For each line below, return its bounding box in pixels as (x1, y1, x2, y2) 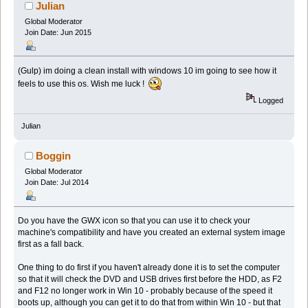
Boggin (36, 150, 71, 162)
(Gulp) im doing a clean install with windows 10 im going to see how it (18, 65, 277, 76)
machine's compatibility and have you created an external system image (18, 228, 286, 238)
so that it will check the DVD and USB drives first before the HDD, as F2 (18, 274, 283, 285)
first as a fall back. (18, 239, 85, 250)
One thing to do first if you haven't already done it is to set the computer (18, 263, 280, 273)
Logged (256, 96, 284, 104)
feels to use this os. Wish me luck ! (18, 78, 149, 89)
